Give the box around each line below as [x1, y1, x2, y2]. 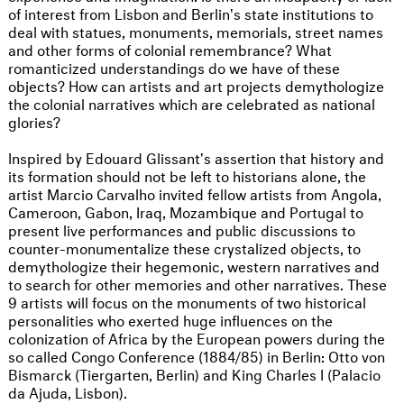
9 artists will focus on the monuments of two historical [8, 289, 366, 313]
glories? [8, 109, 60, 133]
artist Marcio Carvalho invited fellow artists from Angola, [8, 181, 381, 205]
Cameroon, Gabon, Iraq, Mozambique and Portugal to [8, 199, 363, 223]
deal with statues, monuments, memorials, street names [8, 19, 383, 42]
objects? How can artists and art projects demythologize [8, 73, 384, 96]
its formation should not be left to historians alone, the [8, 163, 366, 187]
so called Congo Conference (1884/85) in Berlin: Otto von [8, 344, 385, 367]
